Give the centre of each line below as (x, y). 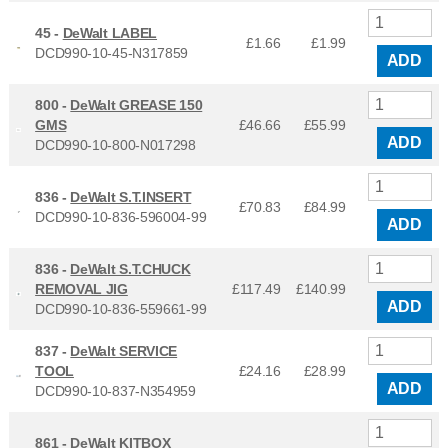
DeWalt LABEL (110, 33)
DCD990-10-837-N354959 (115, 391)
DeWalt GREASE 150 (136, 105)
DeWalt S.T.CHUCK (130, 269)
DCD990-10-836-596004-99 (121, 217)
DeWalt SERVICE (124, 351)
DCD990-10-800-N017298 (115, 145)
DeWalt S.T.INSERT (131, 197)
